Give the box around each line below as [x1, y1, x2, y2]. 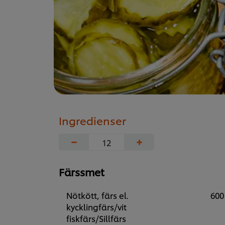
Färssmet [59, 165, 104, 179]
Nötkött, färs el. [66, 189, 129, 201]
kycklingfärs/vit [66, 201, 127, 213]
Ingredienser [59, 113, 126, 128]
